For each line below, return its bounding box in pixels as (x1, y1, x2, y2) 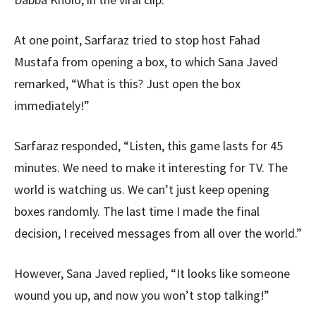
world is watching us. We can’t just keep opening (14, 181, 269, 198)
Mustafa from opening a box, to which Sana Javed (14, 54, 278, 71)
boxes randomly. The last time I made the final (14, 203, 260, 220)
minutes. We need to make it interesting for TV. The (14, 159, 288, 176)
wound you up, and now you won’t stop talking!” (14, 287, 269, 304)
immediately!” (14, 97, 90, 114)
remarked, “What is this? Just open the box (14, 75, 241, 92)
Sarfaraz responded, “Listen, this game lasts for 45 (14, 138, 283, 154)
